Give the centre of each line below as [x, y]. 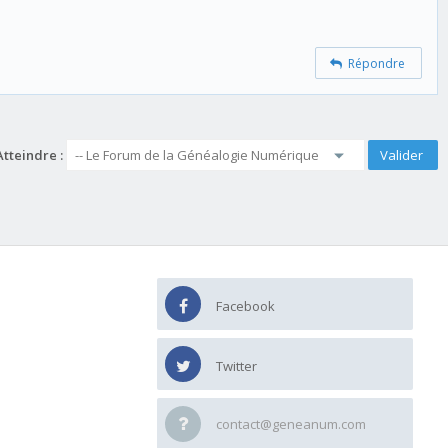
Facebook [245, 305]
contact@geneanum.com [291, 423]
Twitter [236, 365]
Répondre [374, 64]
